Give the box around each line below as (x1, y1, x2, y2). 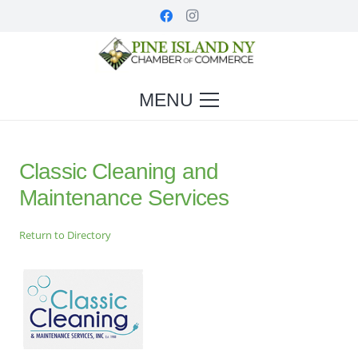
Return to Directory (19, 228, 111, 242)
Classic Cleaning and (19, 159, 219, 184)
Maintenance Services (19, 185, 229, 210)
